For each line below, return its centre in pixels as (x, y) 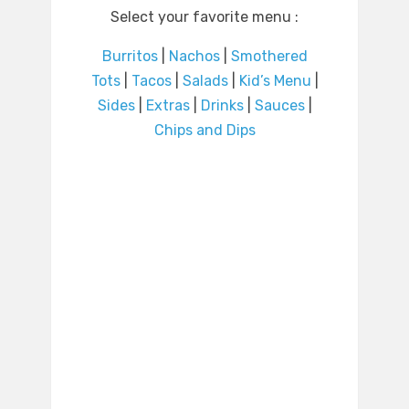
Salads (205, 81)
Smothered (269, 57)
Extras (168, 106)
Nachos (194, 57)
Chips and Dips (204, 131)
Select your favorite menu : (204, 17)
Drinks (222, 106)
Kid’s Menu (275, 81)
